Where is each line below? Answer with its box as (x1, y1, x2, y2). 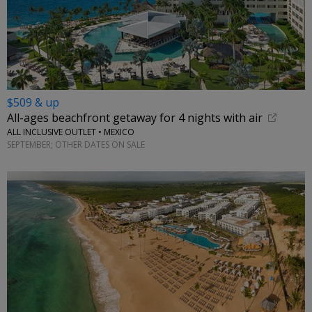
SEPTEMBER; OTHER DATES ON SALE (7, 138, 145, 150)
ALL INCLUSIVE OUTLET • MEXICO (7, 126, 134, 139)
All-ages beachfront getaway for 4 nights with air (7, 110, 263, 126)
